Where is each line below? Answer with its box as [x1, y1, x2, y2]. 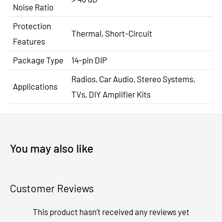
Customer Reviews [10, 181, 94, 194]
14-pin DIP [71, 55, 107, 65]
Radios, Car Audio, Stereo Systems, [71, 73, 195, 84]
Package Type [13, 55, 63, 65]
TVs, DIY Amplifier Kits [71, 89, 151, 99]
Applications [13, 81, 57, 91]
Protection [13, 20, 51, 31]
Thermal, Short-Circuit [71, 28, 152, 38]
